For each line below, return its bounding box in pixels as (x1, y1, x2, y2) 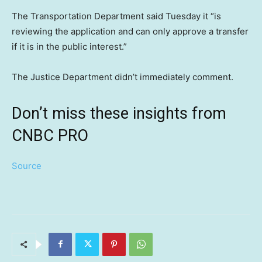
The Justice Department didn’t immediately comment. (12, 71, 233, 82)
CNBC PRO (12, 126, 88, 145)
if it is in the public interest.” (12, 40, 127, 52)
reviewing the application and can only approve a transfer (12, 25, 249, 37)
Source (12, 160, 42, 171)
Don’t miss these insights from (12, 104, 226, 123)
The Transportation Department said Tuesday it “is (12, 10, 221, 22)
